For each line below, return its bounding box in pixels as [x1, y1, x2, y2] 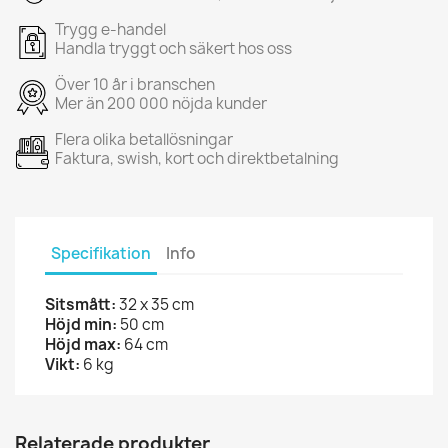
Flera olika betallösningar [55, 128, 233, 150]
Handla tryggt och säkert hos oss [55, 37, 292, 59]
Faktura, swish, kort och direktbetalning [55, 147, 339, 169]
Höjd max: [45, 333, 121, 355]
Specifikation [51, 243, 151, 265]
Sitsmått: [45, 293, 116, 315]
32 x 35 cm [116, 293, 194, 315]
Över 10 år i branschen [55, 73, 215, 95]
